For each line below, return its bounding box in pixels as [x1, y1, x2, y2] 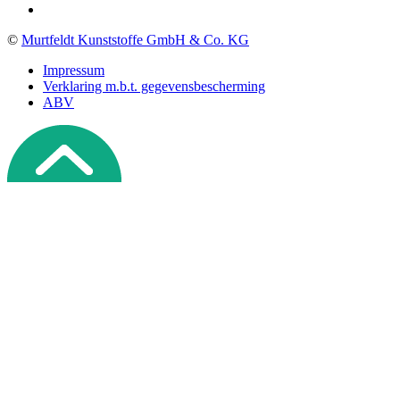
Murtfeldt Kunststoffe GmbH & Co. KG [21, 32, 249, 48]
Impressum [43, 62, 104, 79]
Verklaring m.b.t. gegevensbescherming [43, 79, 265, 95]
